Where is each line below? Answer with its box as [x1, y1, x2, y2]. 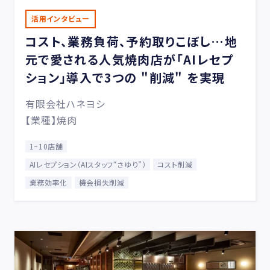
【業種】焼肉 [25, 112, 78, 127]
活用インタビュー [31, 13, 90, 24]
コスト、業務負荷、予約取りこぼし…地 [25, 32, 237, 50]
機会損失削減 [78, 177, 125, 187]
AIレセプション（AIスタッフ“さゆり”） [29, 159, 146, 169]
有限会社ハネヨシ [25, 96, 105, 111]
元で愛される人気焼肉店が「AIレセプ [25, 50, 233, 68]
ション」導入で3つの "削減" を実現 [25, 68, 225, 86]
